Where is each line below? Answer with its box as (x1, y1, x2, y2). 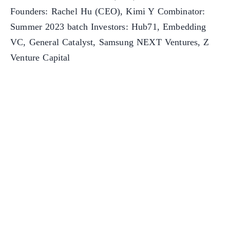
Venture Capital (10, 52, 70, 63)
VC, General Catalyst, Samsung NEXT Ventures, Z (10, 37, 209, 48)
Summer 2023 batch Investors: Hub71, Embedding (10, 22, 206, 32)
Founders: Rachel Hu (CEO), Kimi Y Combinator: (10, 6, 205, 17)
